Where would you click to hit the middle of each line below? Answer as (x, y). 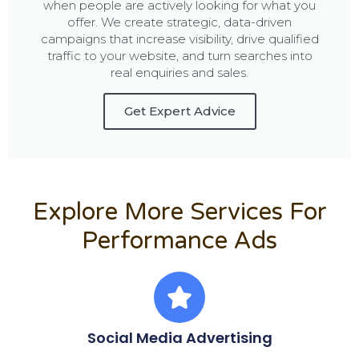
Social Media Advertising (179, 338)
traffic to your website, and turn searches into (179, 56)
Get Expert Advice (179, 111)
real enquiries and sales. (179, 73)
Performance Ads (179, 241)
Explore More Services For (179, 212)
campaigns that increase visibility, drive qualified (179, 39)
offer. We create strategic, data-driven (179, 22)
